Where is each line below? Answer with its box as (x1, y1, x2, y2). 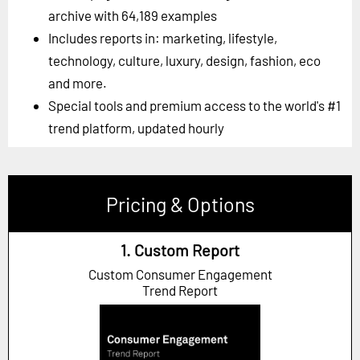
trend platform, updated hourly (48, 120, 224, 137)
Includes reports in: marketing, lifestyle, (48, 30, 277, 47)
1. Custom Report (121, 240, 239, 260)
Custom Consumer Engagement (88, 266, 272, 283)
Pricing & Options (105, 192, 255, 217)
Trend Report (142, 282, 218, 299)
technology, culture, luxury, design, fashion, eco (48, 52, 321, 69)
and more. (48, 75, 107, 92)
